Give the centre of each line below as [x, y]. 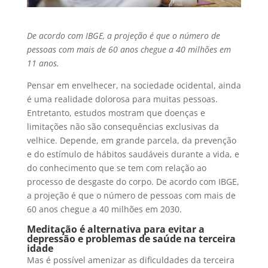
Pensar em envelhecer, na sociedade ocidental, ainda [134, 85]
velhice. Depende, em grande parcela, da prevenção [131, 140]
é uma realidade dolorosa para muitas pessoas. [122, 99]
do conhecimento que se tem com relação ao [116, 167]
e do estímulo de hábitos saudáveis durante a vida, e [133, 154]
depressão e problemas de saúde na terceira [131, 238]
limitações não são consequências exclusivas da [123, 126]
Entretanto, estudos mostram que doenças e [116, 112]
